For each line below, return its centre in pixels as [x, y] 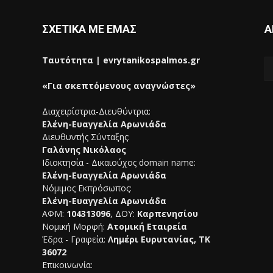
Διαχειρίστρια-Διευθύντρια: [96, 111]
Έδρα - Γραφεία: [75, 239]
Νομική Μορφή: [75, 226]
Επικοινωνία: [67, 265]
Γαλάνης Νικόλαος [84, 150]
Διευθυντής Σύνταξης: [86, 137]
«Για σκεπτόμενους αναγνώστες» [119, 86]
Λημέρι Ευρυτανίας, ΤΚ [159, 239]
